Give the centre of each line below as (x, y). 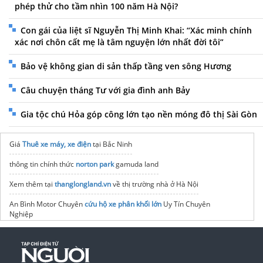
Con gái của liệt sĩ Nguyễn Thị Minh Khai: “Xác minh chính (136, 31)
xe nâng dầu (130, 254)
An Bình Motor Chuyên (47, 204)
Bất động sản (134, 234)
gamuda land (136, 164)
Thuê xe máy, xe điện (57, 144)
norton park (95, 164)
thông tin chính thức (43, 164)
